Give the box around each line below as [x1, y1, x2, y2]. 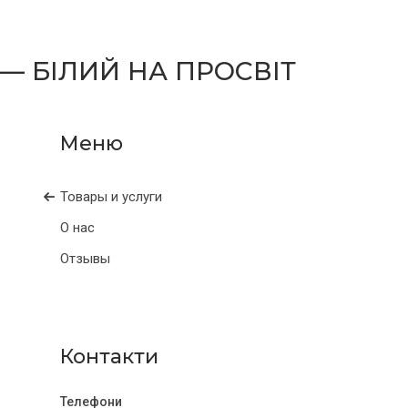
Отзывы [60, 250, 110, 267]
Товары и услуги [60, 189, 162, 205]
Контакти [60, 344, 158, 369]
